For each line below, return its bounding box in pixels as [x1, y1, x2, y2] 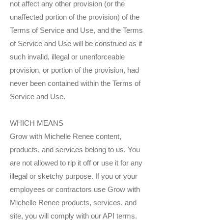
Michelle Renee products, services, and [10, 198, 137, 207]
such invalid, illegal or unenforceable [10, 53, 125, 61]
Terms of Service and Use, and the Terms [10, 26, 143, 35]
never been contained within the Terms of [10, 79, 140, 88]
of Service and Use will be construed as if [10, 39, 142, 48]
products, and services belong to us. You [10, 145, 140, 154]
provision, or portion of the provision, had [10, 66, 139, 75]
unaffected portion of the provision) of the [10, 13, 139, 22]
